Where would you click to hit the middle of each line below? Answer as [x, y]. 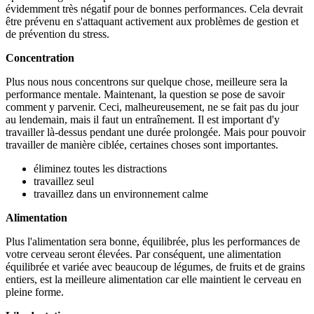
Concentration [40, 57]
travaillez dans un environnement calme [121, 193]
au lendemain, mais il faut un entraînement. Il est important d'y [143, 119]
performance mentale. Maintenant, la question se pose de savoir [145, 94]
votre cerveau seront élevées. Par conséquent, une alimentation [143, 254]
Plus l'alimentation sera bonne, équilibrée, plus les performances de [153, 241]
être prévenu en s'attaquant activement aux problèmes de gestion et [152, 21]
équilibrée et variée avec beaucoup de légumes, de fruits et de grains [155, 266]
